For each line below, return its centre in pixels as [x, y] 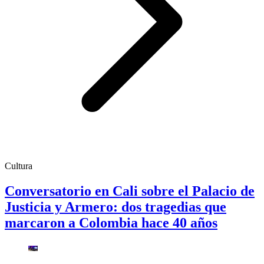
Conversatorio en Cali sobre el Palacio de [130, 191]
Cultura [19, 166]
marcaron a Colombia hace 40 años [111, 222]
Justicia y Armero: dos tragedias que [115, 207]
